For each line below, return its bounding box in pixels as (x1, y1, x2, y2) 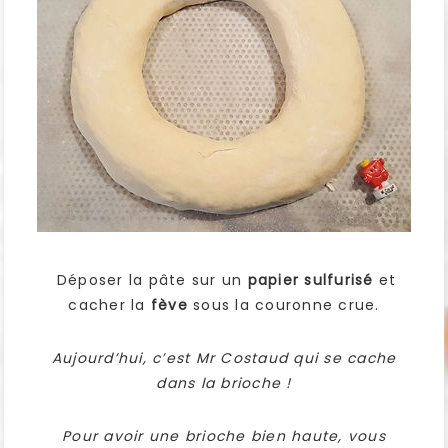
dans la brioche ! (156, 373, 292, 394)
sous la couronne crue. (187, 295, 380, 316)
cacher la (68, 295, 146, 316)
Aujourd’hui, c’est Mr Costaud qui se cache (51, 348, 397, 369)
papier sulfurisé (247, 270, 374, 291)
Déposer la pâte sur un (51, 270, 248, 291)
